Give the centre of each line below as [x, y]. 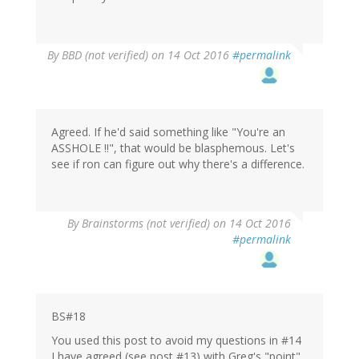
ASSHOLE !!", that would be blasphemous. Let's [173, 148]
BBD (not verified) [105, 55]
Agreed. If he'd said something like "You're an [168, 132]
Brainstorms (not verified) [146, 224]
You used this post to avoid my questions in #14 [176, 341]
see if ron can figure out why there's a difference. [178, 164]
